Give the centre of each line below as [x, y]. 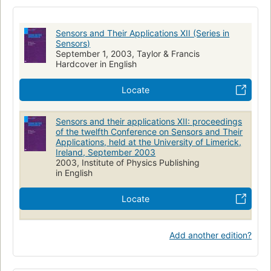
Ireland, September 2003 [106, 152]
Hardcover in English [96, 64]
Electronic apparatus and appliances [80, 7]
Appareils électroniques [58, 25]
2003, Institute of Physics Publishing [128, 163]
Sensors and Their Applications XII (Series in [143, 33]
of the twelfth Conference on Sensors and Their [149, 132]
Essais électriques [182, 25]
